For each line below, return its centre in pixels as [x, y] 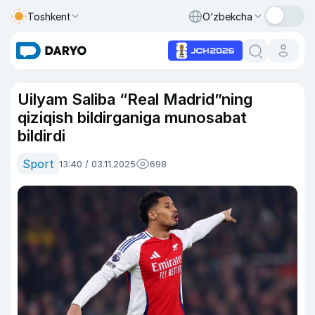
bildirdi [41, 136]
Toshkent [49, 16]
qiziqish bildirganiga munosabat [132, 117]
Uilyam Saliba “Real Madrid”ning [135, 99]
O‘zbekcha [227, 16]
